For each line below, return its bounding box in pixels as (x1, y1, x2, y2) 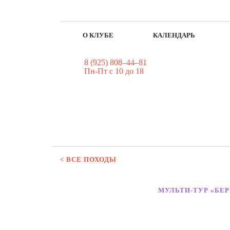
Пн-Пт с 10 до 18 (84, 67, 144, 75)
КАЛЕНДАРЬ (153, 31, 196, 39)
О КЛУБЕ (83, 31, 114, 39)
